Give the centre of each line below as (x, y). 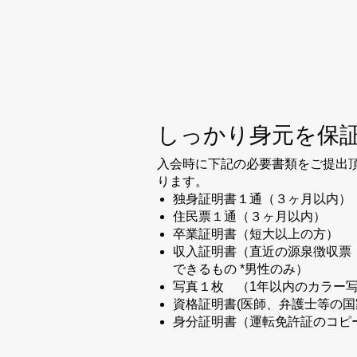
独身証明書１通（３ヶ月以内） (262, 198)
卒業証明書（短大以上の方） (256, 233)
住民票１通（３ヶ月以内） (249, 216)
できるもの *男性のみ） (241, 269)
